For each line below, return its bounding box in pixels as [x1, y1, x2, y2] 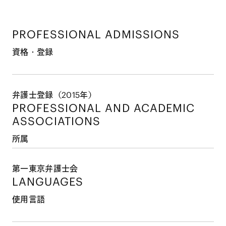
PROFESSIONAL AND [12, 100, 134, 115]
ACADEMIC [133, 100, 195, 115]
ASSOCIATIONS [12, 114, 101, 128]
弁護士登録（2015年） [12, 89, 96, 100]
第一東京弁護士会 [12, 163, 78, 174]
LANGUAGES [12, 174, 83, 189]
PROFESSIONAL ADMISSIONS [12, 27, 180, 41]
